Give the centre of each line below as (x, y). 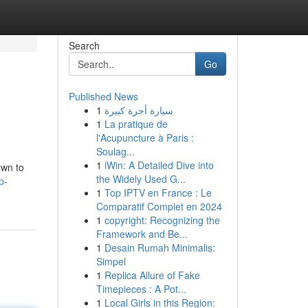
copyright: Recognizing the (162, 220)
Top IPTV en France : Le (158, 192)
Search (84, 45)
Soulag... (115, 151)
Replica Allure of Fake (152, 275)
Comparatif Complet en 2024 (159, 206)
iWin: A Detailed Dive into (159, 165)
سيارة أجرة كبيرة (139, 110)
